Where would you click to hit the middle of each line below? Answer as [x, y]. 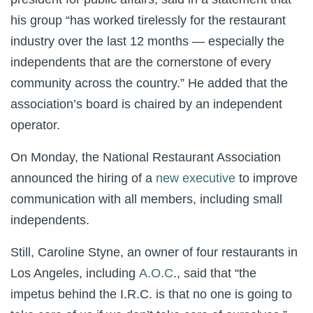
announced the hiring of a [81, 178]
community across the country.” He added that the [149, 83]
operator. [35, 125]
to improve [268, 178]
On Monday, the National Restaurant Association [146, 157]
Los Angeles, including [73, 273]
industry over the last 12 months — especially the [147, 41]
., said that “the [215, 273]
